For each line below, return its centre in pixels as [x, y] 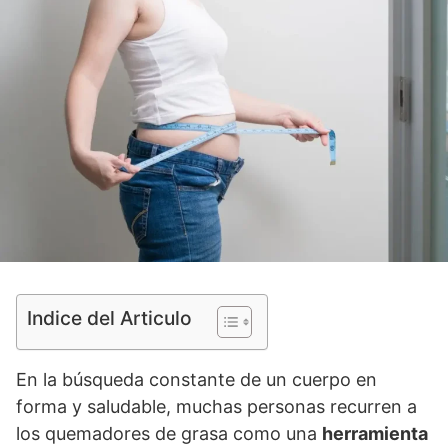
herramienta [375, 434]
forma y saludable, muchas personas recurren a [216, 407]
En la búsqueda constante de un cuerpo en [196, 380]
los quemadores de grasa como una [169, 434]
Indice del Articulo [109, 318]
